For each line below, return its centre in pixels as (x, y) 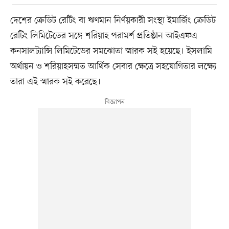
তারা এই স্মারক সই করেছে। (55, 82)
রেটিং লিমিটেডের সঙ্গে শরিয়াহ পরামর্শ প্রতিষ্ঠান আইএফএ (104, 36)
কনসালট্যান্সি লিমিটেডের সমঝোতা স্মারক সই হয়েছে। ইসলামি (111, 51)
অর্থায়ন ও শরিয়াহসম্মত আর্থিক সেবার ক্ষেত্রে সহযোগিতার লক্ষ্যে (113, 66)
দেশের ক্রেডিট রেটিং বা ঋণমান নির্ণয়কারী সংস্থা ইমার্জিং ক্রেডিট (113, 20)
